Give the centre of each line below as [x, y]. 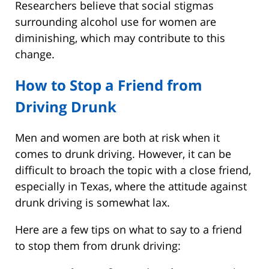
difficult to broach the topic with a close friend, [133, 170]
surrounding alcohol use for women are [116, 22]
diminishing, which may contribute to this [120, 38]
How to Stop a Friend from [109, 85]
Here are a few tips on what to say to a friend [128, 229]
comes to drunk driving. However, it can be [123, 153]
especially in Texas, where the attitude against [131, 186]
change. [35, 54]
